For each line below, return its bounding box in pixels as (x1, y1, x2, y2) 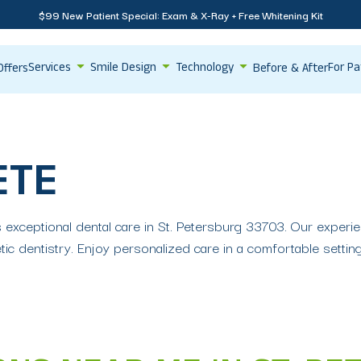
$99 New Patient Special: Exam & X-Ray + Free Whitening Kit (38, 6, 323, 23)
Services (28, 62, 71, 77)
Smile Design (90, 62, 156, 77)
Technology (176, 62, 234, 77)
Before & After (253, 62, 328, 77)
